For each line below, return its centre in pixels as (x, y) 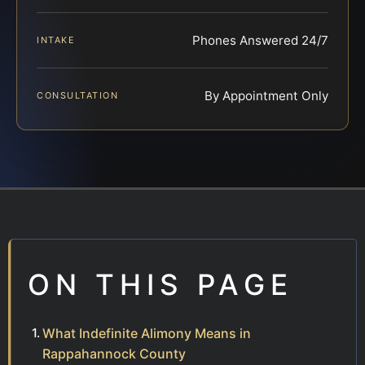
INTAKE (56, 40)
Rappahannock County (114, 354)
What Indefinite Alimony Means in (147, 334)
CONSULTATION (78, 96)
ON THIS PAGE (161, 285)
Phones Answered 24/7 (260, 41)
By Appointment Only (266, 96)
